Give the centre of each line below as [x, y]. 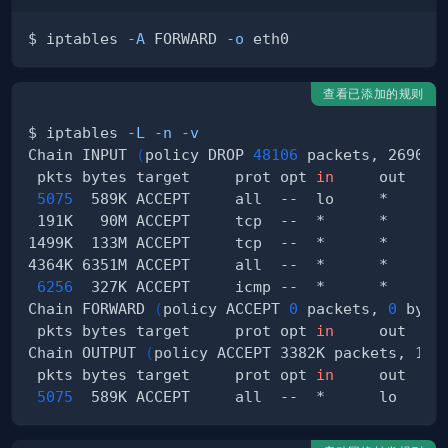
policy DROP [199, 155]
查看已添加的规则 [373, 94]
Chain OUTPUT [86, 353]
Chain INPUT [82, 155]
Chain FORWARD [91, 309]
